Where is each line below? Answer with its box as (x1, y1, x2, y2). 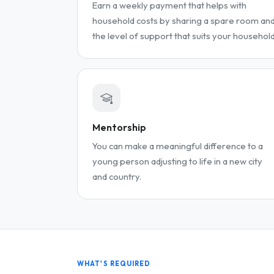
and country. (92, 170, 141, 182)
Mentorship (92, 121, 146, 134)
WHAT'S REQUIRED (77, 259, 151, 268)
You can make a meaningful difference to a (92, 139, 263, 152)
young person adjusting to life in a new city (92, 155, 262, 167)
